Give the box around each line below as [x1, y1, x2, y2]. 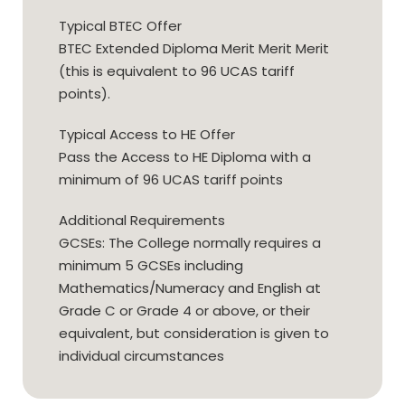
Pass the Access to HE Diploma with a [59, 147, 311, 167]
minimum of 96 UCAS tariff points [59, 170, 283, 190]
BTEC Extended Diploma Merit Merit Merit [59, 39, 329, 59]
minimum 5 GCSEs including [59, 256, 243, 276]
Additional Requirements [59, 211, 225, 231]
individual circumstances [59, 346, 224, 366]
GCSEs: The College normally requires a [59, 233, 321, 253]
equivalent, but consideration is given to [59, 324, 329, 344]
